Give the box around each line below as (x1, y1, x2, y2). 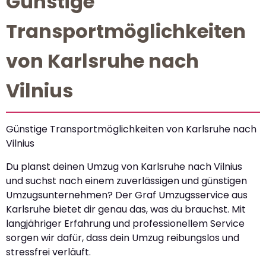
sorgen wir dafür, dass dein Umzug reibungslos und (6, 230, 239, 245)
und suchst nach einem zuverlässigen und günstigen (6, 173, 247, 188)
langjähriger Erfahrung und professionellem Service (6, 216, 245, 230)
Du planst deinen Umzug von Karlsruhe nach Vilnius (6, 159, 242, 173)
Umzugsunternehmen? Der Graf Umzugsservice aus (6, 188, 248, 202)
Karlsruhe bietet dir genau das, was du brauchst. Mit (6, 202, 246, 216)
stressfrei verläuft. (6, 245, 91, 259)
